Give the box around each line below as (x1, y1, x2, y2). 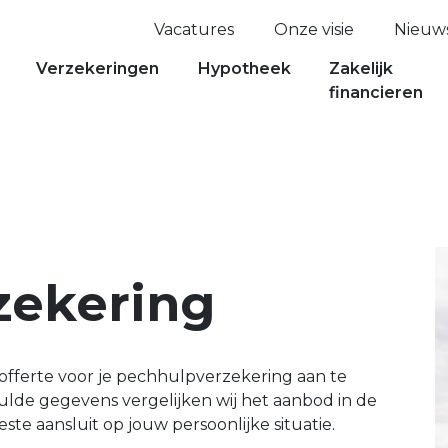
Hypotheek (197, 58, 291, 78)
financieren (329, 82, 424, 102)
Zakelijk (329, 58, 394, 78)
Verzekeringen (36, 58, 160, 78)
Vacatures (154, 20, 234, 39)
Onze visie (274, 20, 354, 39)
